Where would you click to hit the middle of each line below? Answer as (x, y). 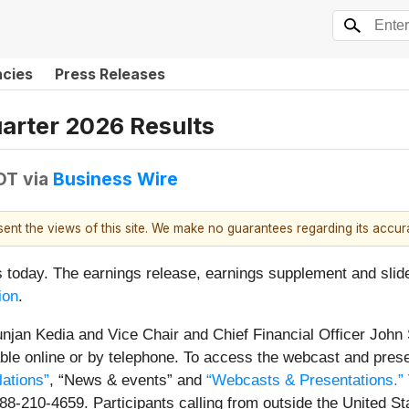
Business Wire (115, 178)
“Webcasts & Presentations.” (305, 381)
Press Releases (110, 74)
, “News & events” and (128, 381)
